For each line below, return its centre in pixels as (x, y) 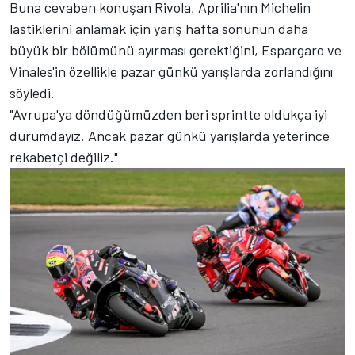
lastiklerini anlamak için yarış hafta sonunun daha (159, 29)
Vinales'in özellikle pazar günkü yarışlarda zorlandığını (171, 72)
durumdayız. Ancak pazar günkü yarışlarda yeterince (170, 136)
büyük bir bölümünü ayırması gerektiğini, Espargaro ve (176, 50)
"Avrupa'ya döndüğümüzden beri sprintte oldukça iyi (168, 115)
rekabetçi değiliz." (64, 157)
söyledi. (32, 93)
